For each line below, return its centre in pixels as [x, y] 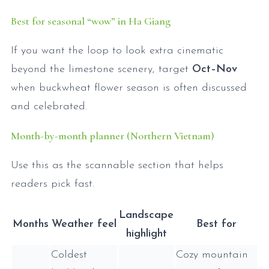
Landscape [146, 215]
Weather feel [84, 224]
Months [31, 224]
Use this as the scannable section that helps [117, 165]
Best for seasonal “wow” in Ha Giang [91, 21]
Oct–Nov [215, 69]
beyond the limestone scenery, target [101, 69]
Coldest [69, 255]
